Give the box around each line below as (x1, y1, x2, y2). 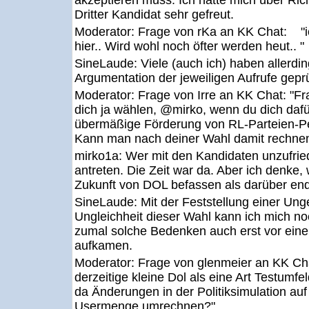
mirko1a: (74, 149, 126, 163)
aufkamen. (74, 239, 132, 252)
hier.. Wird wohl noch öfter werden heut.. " (74, 39, 304, 53)
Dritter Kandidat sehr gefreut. (74, 8, 234, 21)
